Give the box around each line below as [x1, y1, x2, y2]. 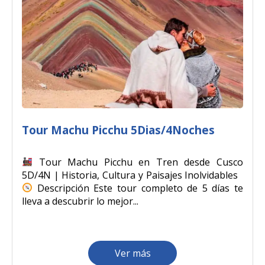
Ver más [114, 246, 151, 260]
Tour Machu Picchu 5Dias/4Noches [22, 121, 215, 138]
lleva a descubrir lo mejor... [22, 194, 138, 208]
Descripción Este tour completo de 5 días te [33, 181, 243, 195]
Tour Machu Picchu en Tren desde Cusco [33, 155, 243, 169]
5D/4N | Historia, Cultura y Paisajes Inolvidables [22, 168, 243, 182]
